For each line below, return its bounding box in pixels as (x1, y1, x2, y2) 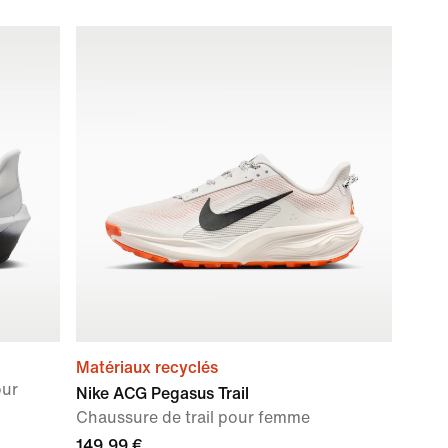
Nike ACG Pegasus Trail (76, 385, 249, 402)
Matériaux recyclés (76, 359, 218, 376)
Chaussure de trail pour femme (76, 409, 310, 426)
